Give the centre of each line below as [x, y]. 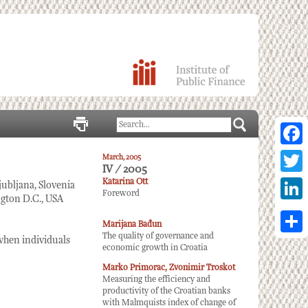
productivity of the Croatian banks [166, 291]
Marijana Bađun [132, 224]
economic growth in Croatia [155, 248]
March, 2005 [122, 157]
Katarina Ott [125, 182]
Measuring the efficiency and [156, 279]
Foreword [121, 194]
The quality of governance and [158, 236]
